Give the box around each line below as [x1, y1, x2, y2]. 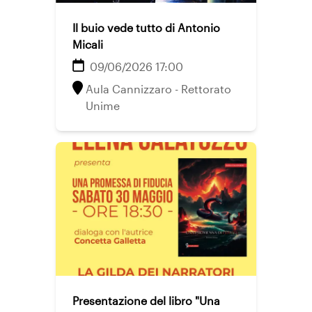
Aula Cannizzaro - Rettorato [86, 82, 231, 95]
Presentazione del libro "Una [72, 294, 220, 307]
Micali [72, 38, 103, 51]
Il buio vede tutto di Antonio [72, 21, 220, 34]
